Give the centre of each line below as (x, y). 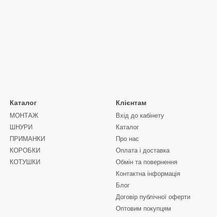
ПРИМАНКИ (27, 139)
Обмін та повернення (147, 162)
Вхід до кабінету (140, 116)
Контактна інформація (148, 174)
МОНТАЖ (24, 116)
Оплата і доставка (143, 150)
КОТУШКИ (25, 162)
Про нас (127, 139)
